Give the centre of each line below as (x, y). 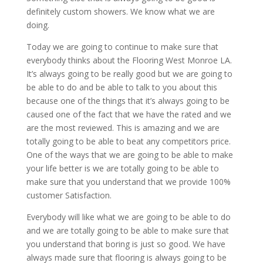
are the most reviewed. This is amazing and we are (123, 128)
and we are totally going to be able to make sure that (127, 231)
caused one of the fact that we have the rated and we (129, 114)
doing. (38, 25)
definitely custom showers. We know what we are (120, 12)
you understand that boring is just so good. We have (126, 244)
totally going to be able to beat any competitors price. (128, 141)
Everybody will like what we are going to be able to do (128, 217)
